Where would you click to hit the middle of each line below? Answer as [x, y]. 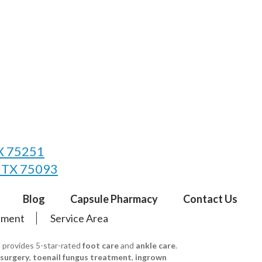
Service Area [79, 218]
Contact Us [210, 199]
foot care [101, 245]
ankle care [156, 245]
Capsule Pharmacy [114, 199]
